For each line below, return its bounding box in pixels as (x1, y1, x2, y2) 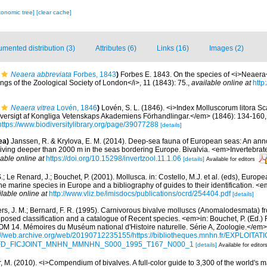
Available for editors (206, 156, 255, 162)
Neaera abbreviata (11, 70, 72, 79)
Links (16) (157, 44, 189, 52)
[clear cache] (36, 9, 72, 15)
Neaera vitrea (11, 104, 55, 112)
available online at (191, 79, 251, 87)
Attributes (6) (95, 44, 136, 52)
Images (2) (209, 44, 244, 52)
